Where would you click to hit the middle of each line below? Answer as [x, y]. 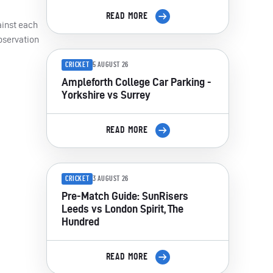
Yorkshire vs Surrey [106, 94]
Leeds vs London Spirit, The [122, 208]
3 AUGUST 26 [111, 179]
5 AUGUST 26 [111, 65]
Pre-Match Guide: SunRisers [125, 196]
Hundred [80, 221]
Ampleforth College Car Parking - [136, 82]
